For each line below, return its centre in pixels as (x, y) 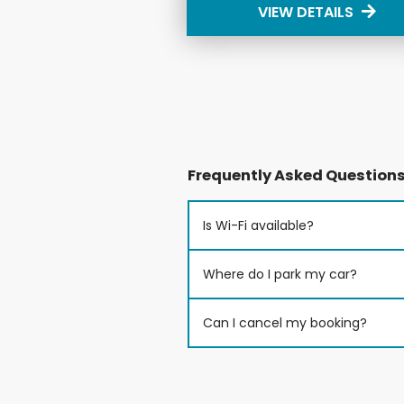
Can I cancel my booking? (285, 322)
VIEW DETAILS (308, 13)
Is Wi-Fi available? (258, 225)
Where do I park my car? (280, 274)
